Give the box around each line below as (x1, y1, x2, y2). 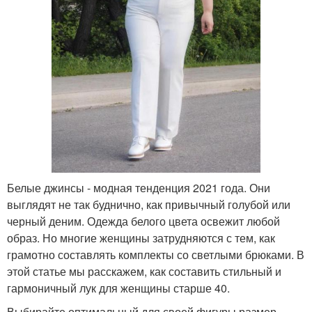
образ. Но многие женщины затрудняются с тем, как (7, 229, 275, 246)
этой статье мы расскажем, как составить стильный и (7, 263, 281, 279)
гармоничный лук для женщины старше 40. (7, 279, 230, 296)
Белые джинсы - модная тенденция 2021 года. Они (7, 179, 270, 196)
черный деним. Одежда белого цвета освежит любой (7, 212, 280, 229)
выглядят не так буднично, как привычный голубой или (7, 196, 290, 212)
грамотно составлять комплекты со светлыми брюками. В (7, 246, 304, 263)
